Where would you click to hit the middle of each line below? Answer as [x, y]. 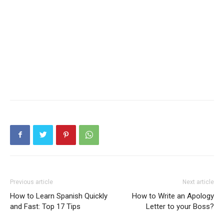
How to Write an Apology [173, 196]
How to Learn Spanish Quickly [59, 196]
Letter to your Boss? [180, 206]
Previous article [31, 182]
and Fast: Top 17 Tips [45, 206]
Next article [198, 182]
